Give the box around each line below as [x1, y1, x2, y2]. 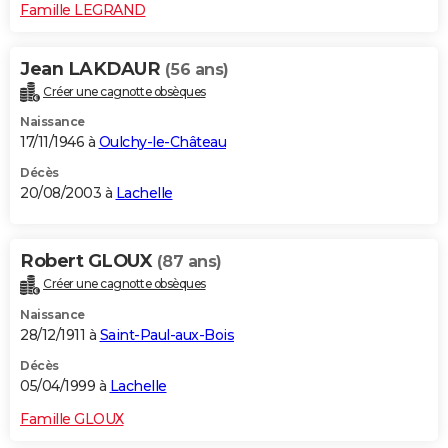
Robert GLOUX [20, 250, 157, 273]
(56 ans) [164, 59, 229, 79]
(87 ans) [156, 252, 222, 272]
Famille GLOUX [20, 410, 124, 429]
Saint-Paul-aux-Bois [99, 326, 234, 345]
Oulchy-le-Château [98, 133, 226, 152]
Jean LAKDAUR [20, 57, 165, 80]
